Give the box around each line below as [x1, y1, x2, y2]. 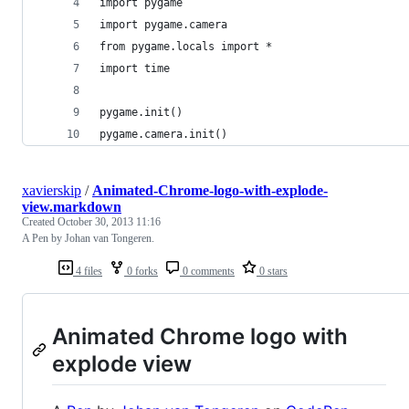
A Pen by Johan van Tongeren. [22, 231, 154, 245]
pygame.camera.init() [100, 127, 227, 141]
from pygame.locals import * [100, 39, 272, 53]
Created [22, 215, 58, 228]
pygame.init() [100, 105, 183, 119]
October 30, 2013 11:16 [58, 215, 161, 228]
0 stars [257, 264, 288, 278]
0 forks [124, 264, 158, 278]
